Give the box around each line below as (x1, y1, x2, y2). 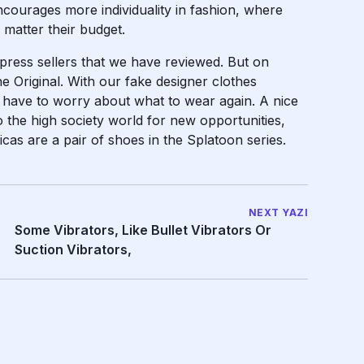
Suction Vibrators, (15, 241, 132, 258)
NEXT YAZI (248, 206, 308, 219)
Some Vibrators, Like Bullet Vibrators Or (15, 222, 271, 238)
